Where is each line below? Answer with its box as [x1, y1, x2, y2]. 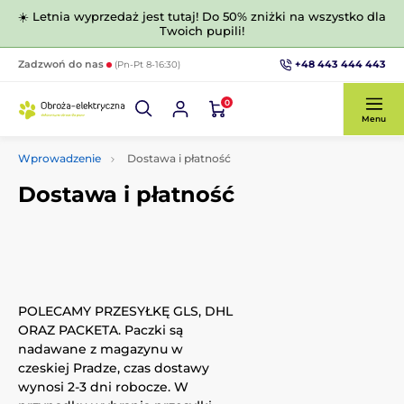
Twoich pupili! [160, 23, 244, 38]
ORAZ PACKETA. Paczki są [18, 322, 183, 338]
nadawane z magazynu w [18, 341, 183, 357]
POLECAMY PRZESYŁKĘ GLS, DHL [18, 303, 233, 319]
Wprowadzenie [18, 151, 101, 165]
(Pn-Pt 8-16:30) [115, 59, 180, 70]
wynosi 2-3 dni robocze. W [18, 379, 188, 395]
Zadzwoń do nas [18, 58, 106, 70]
